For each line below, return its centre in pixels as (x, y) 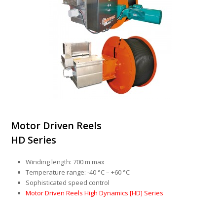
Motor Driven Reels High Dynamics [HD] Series (95, 193)
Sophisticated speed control (68, 183)
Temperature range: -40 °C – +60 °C (78, 172)
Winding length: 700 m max (65, 162)
